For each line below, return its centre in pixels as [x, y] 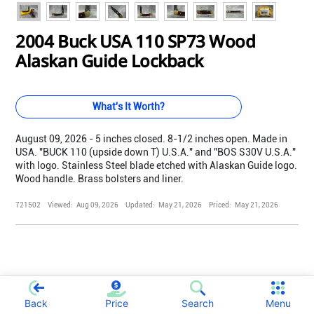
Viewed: [61, 205]
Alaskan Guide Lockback [109, 61]
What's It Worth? [129, 107]
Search [197, 303]
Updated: [141, 205]
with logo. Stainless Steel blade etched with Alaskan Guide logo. [157, 166]
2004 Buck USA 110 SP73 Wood [136, 41]
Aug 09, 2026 [98, 205]
